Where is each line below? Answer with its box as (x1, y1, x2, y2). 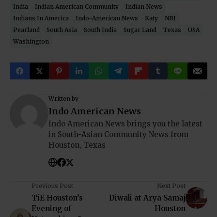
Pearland (13, 26, 40, 34)
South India (84, 26, 117, 34)
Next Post (157, 182, 186, 190)
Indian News (125, 3, 162, 11)
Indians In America (13, 15, 69, 22)
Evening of (31, 204, 71, 214)
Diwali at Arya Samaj (109, 193, 186, 203)
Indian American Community (35, 3, 119, 11)
